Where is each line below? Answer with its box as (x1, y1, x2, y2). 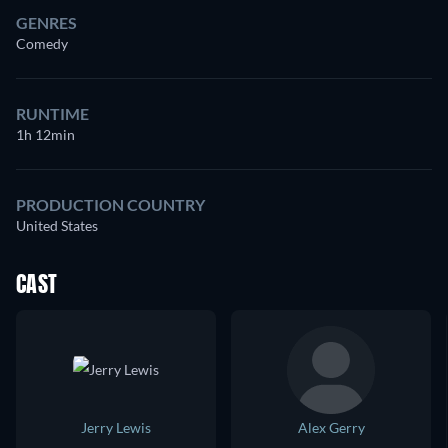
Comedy (16, 35, 68, 53)
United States (16, 217, 98, 235)
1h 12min (16, 126, 75, 144)
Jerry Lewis (81, 419, 151, 437)
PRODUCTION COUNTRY (16, 195, 205, 215)
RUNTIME (16, 104, 89, 124)
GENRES (16, 13, 77, 33)
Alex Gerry (297, 419, 365, 437)
